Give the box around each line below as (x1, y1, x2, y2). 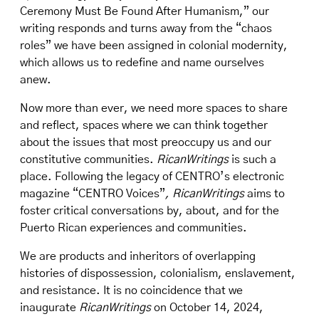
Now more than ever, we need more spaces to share (20, 103, 288, 114)
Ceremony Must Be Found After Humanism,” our (20, 6, 269, 17)
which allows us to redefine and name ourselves (20, 57, 264, 68)
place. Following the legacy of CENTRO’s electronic (20, 171, 284, 182)
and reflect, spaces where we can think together (20, 120, 268, 131)
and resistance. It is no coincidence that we (20, 285, 243, 296)
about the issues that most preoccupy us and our (20, 137, 271, 148)
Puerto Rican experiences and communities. (20, 222, 250, 234)
